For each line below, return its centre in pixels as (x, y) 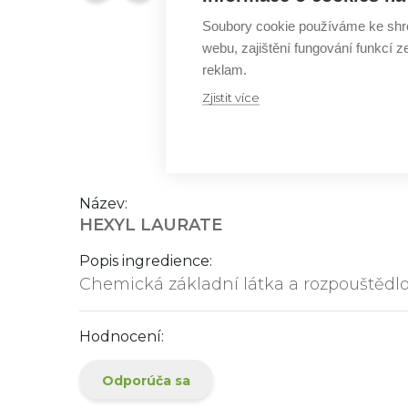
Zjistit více (231, 97)
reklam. (224, 69)
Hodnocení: (122, 337)
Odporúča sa (146, 381)
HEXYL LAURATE (151, 225)
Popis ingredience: (146, 261)
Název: (103, 204)
